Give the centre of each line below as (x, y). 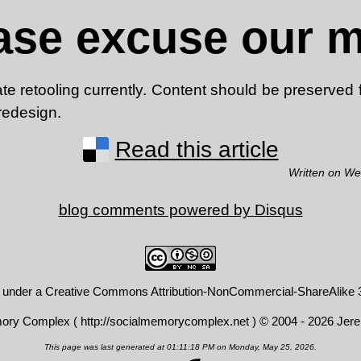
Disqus (278, 210)
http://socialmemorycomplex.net (164, 321)
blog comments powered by (156, 210)
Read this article (197, 150)
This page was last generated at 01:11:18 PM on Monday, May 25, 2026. (180, 346)
